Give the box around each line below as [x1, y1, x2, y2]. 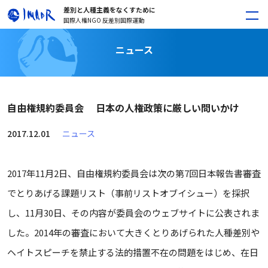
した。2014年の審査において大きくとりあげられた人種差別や [7, 226, 260, 239]
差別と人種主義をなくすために [63, 4, 156, 14]
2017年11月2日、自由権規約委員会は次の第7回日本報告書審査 [7, 167, 261, 179]
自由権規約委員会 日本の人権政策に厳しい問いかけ [7, 100, 239, 115]
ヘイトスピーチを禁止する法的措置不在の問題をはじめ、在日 [7, 246, 258, 258]
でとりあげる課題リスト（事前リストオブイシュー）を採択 [7, 187, 249, 199]
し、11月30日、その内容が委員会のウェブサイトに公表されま [7, 206, 260, 219]
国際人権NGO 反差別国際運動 [63, 15, 144, 25]
